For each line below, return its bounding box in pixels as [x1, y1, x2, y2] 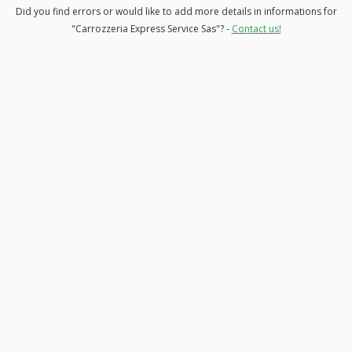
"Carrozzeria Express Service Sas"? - [71, 21, 232, 35]
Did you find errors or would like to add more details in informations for [15, 4, 337, 18]
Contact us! [231, 21, 281, 35]
